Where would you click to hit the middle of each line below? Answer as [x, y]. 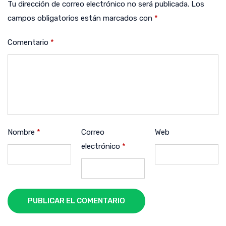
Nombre [22, 132]
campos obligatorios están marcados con [81, 18]
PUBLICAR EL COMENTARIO [76, 201]
